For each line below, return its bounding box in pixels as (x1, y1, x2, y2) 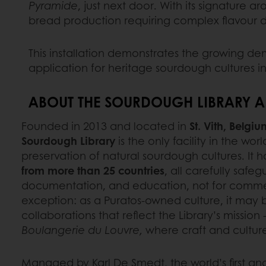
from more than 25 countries (21, 162, 164, 178)
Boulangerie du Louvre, (21, 221, 142, 237)
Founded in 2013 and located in (21, 118, 189, 134)
